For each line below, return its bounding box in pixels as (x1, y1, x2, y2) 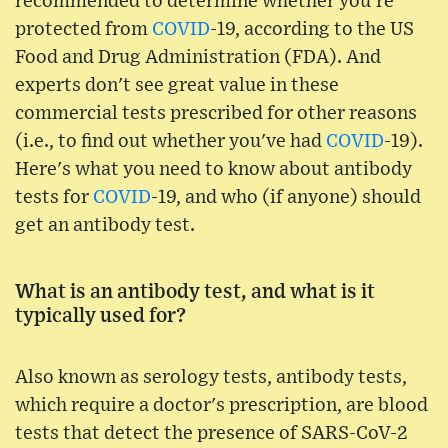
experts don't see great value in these (15, 76, 339, 96)
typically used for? (15, 306, 186, 327)
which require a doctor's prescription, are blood (15, 396, 428, 416)
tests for (15, 188, 93, 208)
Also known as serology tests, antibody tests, (15, 368, 407, 388)
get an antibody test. (15, 216, 195, 236)
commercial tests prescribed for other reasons (15, 104, 417, 124)
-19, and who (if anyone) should (151, 188, 421, 208)
